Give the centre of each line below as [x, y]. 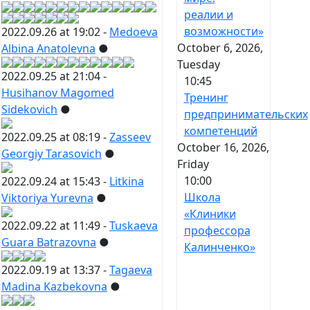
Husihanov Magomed [58, 93]
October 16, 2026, [223, 148]
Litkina [127, 182]
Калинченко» [219, 247]
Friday [193, 164]
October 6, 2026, [220, 48]
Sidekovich [29, 110]
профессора [217, 231]
